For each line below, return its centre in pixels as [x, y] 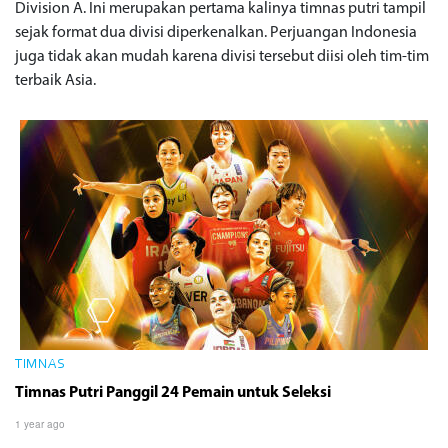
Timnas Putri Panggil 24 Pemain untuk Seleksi [173, 392]
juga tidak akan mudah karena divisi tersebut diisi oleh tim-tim [222, 56]
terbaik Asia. [55, 80]
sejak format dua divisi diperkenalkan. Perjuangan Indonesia [216, 32]
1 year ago [40, 423]
